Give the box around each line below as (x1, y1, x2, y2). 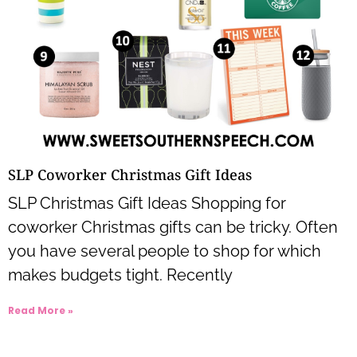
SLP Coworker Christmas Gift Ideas (8, 164, 252, 184)
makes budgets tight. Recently (8, 265, 233, 284)
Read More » (8, 303, 73, 317)
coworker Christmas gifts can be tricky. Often (8, 217, 338, 237)
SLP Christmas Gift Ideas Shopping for (8, 193, 286, 213)
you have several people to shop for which (8, 241, 321, 261)
